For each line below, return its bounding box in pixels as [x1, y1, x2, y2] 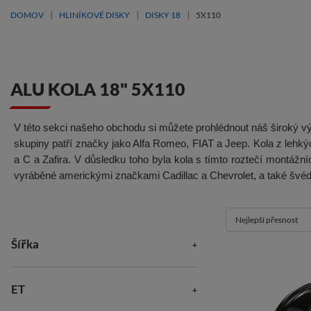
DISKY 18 [145, 10, 180, 20]
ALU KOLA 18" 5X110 [10, 78, 185, 99]
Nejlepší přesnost [235, 215, 298, 225]
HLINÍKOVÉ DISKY [59, 10, 130, 20]
